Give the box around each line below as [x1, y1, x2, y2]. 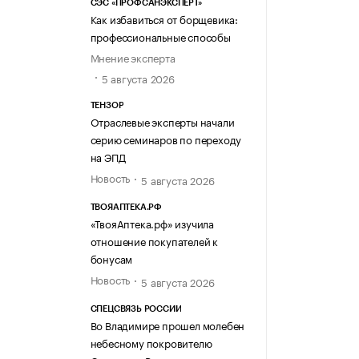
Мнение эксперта [90, 49, 175, 66]
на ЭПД [90, 147, 126, 164]
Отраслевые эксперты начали [90, 112, 235, 129]
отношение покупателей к [90, 232, 218, 249]
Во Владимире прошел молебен [90, 317, 245, 333]
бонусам [90, 250, 133, 267]
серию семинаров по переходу [90, 130, 242, 147]
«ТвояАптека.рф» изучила [90, 215, 214, 232]
